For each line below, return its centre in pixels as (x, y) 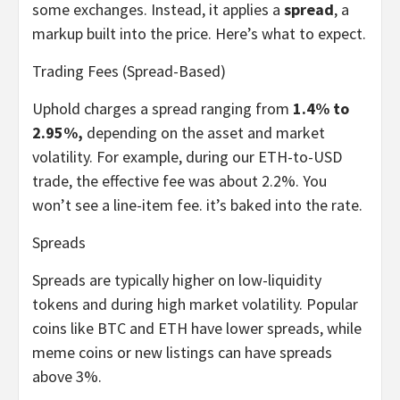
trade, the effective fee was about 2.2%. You (179, 180)
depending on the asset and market (204, 132)
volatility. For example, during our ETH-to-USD (187, 156)
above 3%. (67, 376)
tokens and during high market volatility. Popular (195, 304)
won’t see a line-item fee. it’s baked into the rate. (197, 204)
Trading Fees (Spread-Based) (129, 71)
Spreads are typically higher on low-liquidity (177, 279)
